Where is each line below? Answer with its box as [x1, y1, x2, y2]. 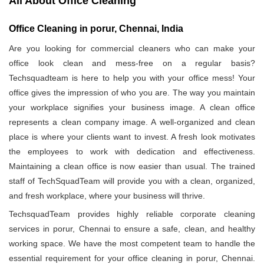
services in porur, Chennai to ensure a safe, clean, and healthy [9, 224, 255, 234]
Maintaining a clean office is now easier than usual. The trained [9, 161, 255, 171]
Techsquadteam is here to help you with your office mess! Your [9, 73, 255, 83]
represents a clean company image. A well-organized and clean [9, 117, 255, 127]
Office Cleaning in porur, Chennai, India [9, 24, 183, 34]
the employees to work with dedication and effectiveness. [9, 147, 255, 157]
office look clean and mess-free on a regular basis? [9, 58, 255, 68]
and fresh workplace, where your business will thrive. [9, 191, 205, 201]
